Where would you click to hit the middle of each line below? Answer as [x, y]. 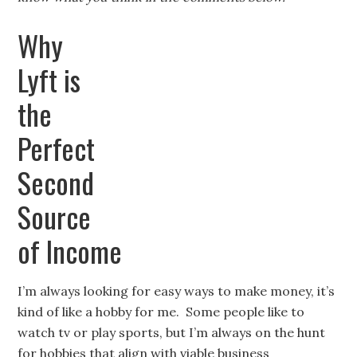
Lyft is [49, 79]
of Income [70, 251]
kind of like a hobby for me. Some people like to [161, 312]
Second [56, 182]
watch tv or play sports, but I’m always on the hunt [172, 332]
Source [55, 216]
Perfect [57, 148]
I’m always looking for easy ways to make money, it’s [177, 291]
